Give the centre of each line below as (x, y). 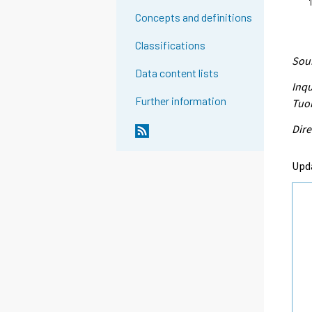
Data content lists (177, 73)
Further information (181, 101)
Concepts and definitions (194, 17)
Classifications (171, 45)
